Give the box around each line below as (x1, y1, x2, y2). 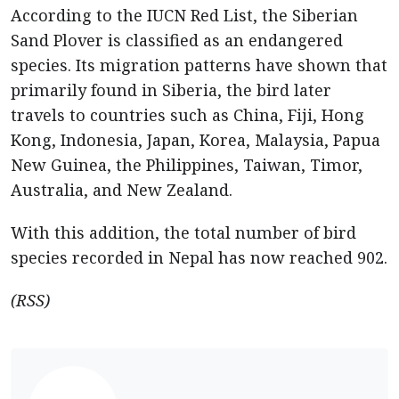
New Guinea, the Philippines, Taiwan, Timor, (11, 154, 362, 175)
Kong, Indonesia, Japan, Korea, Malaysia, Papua (11, 129, 380, 151)
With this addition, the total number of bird (11, 222, 356, 243)
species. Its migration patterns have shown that (11, 54, 387, 76)
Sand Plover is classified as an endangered (11, 29, 343, 51)
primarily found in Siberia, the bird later (11, 79, 331, 101)
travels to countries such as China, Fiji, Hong (11, 104, 364, 126)
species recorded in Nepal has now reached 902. (11, 247, 387, 268)
